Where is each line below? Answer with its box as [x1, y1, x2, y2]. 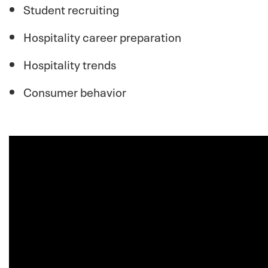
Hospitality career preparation [23, 26, 181, 45]
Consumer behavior [23, 81, 126, 100]
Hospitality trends [23, 54, 116, 72]
